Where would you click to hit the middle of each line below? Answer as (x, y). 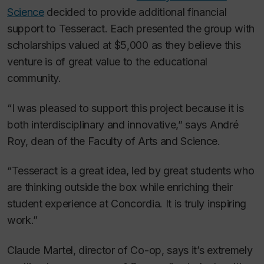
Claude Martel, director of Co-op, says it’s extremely (130, 250)
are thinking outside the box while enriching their (120, 187)
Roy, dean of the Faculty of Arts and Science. (114, 141)
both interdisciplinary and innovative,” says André (123, 124)
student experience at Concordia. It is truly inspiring (127, 204)
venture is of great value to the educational (108, 62)
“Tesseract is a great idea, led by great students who (131, 171)
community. (34, 78)
